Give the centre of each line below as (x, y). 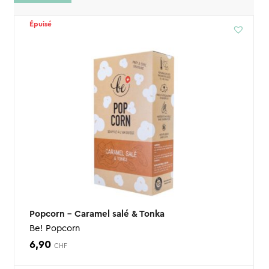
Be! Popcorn (54, 229)
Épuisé (40, 24)
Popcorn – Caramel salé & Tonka (97, 214)
